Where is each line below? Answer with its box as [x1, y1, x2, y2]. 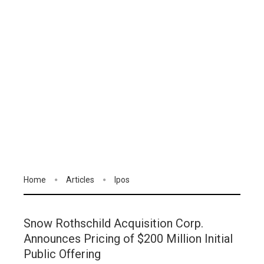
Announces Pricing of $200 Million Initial [24, 232, 233, 246]
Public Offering [24, 247, 101, 262]
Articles [66, 175, 94, 184]
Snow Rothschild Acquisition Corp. [24, 216, 203, 231]
